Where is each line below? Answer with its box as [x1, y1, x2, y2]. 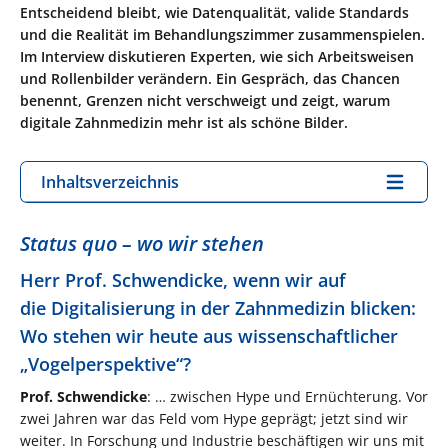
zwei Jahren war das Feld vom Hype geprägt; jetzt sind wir [20, 408, 408, 428]
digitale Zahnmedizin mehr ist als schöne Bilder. [20, 112, 348, 132]
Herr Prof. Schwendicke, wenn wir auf [20, 267, 346, 292]
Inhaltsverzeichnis [41, 170, 179, 193]
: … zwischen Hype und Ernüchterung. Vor [147, 386, 428, 406]
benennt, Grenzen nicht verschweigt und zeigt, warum [20, 90, 390, 110]
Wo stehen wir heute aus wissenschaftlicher [20, 323, 398, 348]
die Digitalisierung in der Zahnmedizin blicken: [20, 295, 416, 320]
